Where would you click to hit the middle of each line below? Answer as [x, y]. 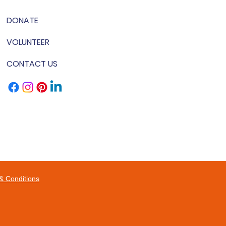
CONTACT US [32, 64]
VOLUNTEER [28, 42]
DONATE [22, 20]
